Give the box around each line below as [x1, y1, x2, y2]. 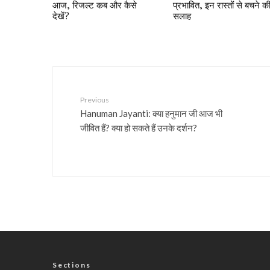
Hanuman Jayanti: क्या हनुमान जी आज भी [80, 107, 222, 118]
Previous [80, 95, 109, 104]
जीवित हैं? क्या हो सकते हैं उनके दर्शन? [80, 122, 197, 133]
